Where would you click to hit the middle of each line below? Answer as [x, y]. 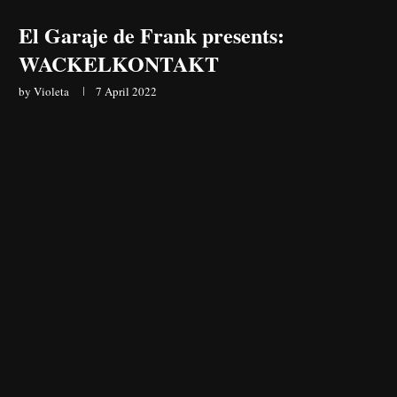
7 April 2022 [126, 91]
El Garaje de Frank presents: [152, 35]
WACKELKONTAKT [119, 63]
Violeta [51, 91]
